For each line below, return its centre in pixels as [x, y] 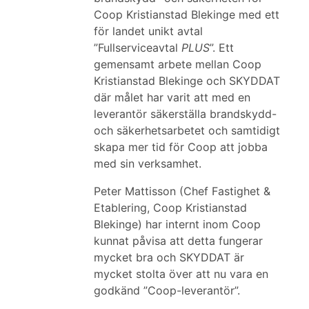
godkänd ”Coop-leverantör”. [167, 290]
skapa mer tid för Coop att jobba [181, 147]
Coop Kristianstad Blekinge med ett [187, 14]
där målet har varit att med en [172, 97]
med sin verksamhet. [148, 163]
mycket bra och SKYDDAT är [169, 257]
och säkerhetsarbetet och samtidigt [187, 130]
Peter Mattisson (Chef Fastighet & [182, 191]
